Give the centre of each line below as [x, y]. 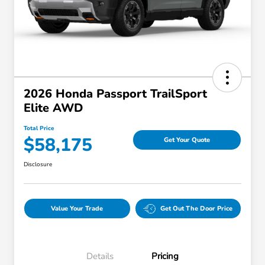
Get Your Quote [187, 140]
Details [100, 256]
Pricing [165, 256]
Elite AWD [53, 108]
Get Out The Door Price [197, 209]
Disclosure [38, 165]
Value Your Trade [77, 209]
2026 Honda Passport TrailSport [115, 94]
